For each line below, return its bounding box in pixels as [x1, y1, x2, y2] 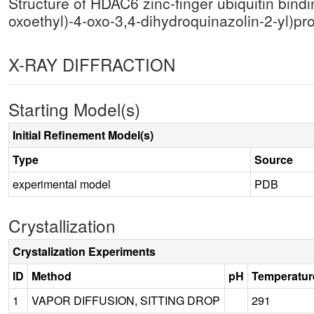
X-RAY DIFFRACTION [8, 51, 175, 76]
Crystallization [8, 212, 116, 238]
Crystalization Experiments [13, 243, 156, 259]
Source [254, 151, 293, 168]
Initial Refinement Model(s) [13, 126, 153, 143]
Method [32, 267, 71, 284]
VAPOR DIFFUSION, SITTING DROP [32, 292, 220, 308]
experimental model [13, 175, 111, 192]
